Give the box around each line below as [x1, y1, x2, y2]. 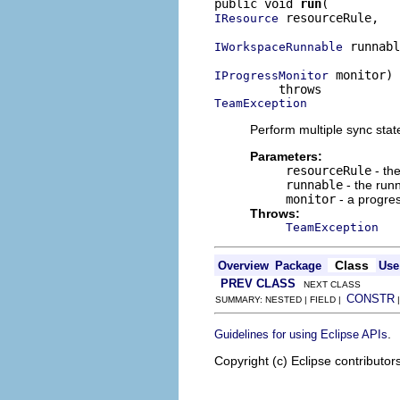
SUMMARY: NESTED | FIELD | [215, 294, 346, 304]
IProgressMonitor [214, 68, 329, 82]
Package [275, 258, 321, 272]
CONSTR [346, 291, 395, 305]
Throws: [250, 205, 300, 221]
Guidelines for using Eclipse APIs [214, 327, 387, 341]
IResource [214, 11, 279, 25]
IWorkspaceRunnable [214, 39, 343, 54]
